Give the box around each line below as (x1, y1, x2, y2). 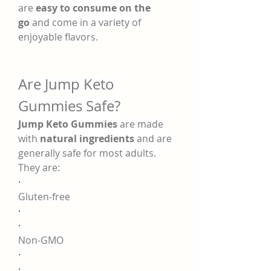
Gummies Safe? (18, 96, 120, 116)
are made (117, 117, 163, 131)
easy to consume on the (36, 1, 151, 15)
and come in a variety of (30, 16, 141, 29)
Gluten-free (18, 190, 70, 203)
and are (134, 132, 172, 145)
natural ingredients (40, 132, 134, 145)
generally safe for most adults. (18, 146, 156, 160)
